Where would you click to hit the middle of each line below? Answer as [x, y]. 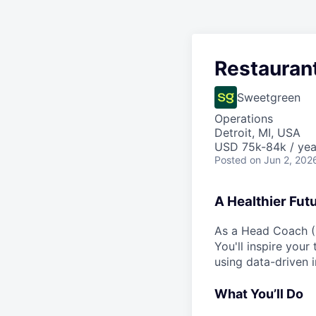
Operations [244, 119]
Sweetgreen [269, 97]
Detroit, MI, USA [257, 133]
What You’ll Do [259, 293]
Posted [231, 160]
